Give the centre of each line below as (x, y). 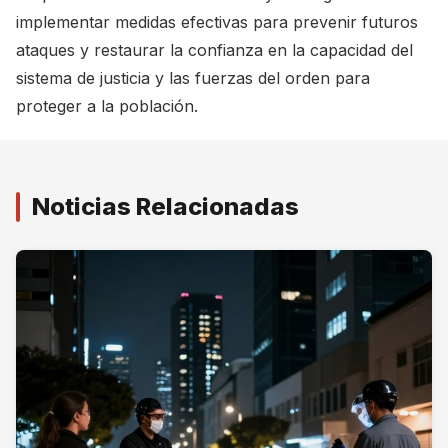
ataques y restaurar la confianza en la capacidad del (214, 50)
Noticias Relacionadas (165, 206)
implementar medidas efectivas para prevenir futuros (217, 22)
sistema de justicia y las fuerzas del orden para (193, 78)
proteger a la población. (107, 106)
